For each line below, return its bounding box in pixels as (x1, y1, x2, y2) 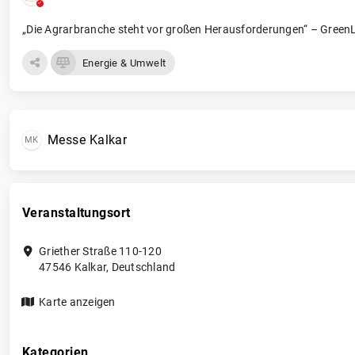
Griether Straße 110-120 (39, 245, 162, 258)
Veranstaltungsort (22, 205, 131, 220)
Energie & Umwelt (82, 56, 166, 69)
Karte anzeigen (39, 296, 116, 308)
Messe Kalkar (48, 132, 128, 147)
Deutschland (111, 261, 176, 273)
